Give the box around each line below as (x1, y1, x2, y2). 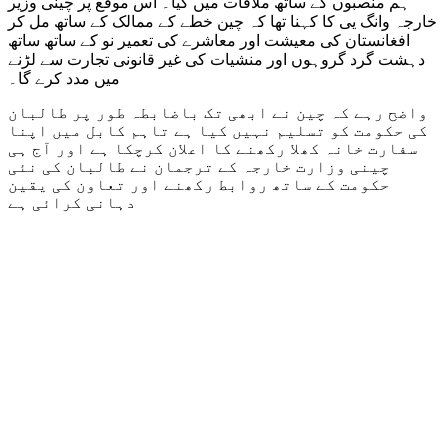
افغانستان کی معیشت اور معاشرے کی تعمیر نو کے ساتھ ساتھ (8, 32, 410, 50)
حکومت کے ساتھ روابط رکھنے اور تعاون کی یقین (8, 176, 390, 194)
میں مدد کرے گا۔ (8, 70, 120, 88)
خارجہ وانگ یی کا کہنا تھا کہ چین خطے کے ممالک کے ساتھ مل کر (8, 13, 437, 31)
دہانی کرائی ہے (8, 194, 136, 212)
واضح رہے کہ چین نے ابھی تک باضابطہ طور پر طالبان (8, 104, 428, 122)
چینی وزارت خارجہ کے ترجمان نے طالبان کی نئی (8, 158, 390, 176)
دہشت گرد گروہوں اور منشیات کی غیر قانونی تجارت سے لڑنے (8, 51, 425, 69)
